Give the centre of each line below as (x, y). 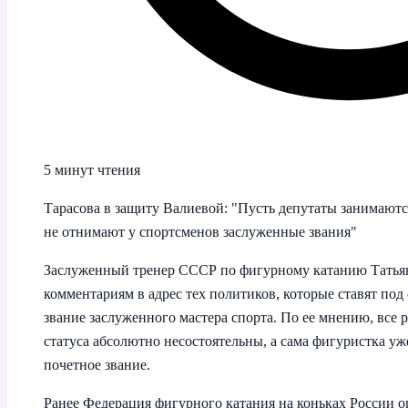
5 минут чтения (92, 169)
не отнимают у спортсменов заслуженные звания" (200, 231)
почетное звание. (97, 364)
